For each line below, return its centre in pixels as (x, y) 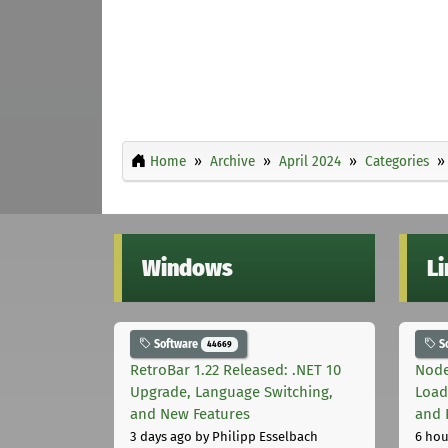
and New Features (190, 414)
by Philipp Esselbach (255, 437)
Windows (187, 267)
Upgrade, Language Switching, (231, 392)
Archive (232, 160)
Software (176, 343)
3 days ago (161, 437)
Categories (397, 160)
